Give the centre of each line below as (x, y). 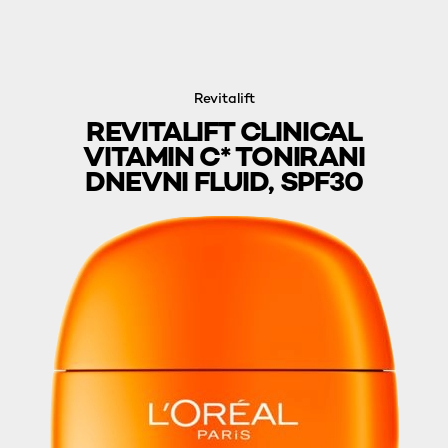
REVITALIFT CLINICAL (224, 131)
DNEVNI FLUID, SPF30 (224, 181)
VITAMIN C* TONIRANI (224, 156)
